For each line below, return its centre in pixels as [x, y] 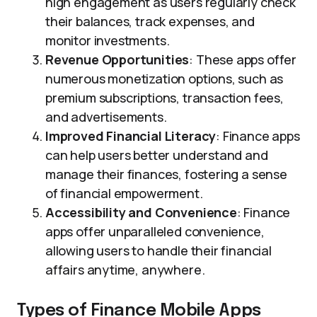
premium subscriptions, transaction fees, [165, 98]
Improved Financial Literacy [131, 136]
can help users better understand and [157, 155]
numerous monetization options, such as [165, 79]
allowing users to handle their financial [158, 250]
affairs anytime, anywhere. [125, 270]
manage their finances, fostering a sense [166, 174]
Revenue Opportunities [117, 59]
